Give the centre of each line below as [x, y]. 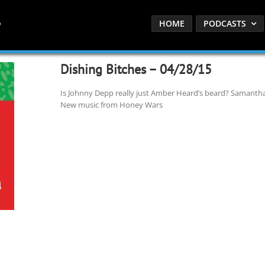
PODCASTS [225, 23]
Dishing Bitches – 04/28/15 [136, 69]
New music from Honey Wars [111, 105]
